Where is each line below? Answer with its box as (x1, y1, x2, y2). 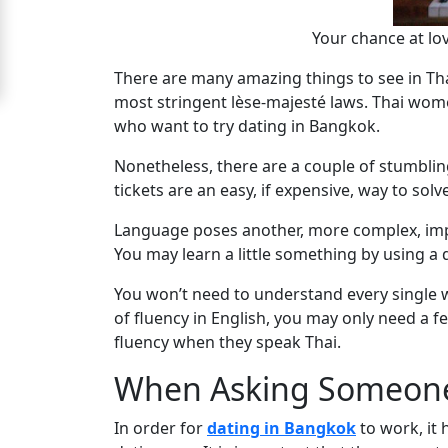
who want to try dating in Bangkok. (114, 115, 380, 138)
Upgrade (35, 117, 95, 137)
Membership (35, 213, 123, 233)
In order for (114, 417, 207, 440)
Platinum (35, 181, 97, 201)
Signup (35, 21, 83, 41)
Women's (35, 327, 108, 349)
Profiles (35, 351, 95, 373)
